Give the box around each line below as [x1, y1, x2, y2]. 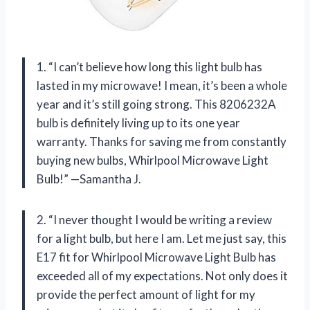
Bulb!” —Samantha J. [37, 171, 141, 186]
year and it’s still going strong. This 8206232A [37, 96, 276, 111]
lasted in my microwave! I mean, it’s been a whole [37, 77, 287, 93]
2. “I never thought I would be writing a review [37, 212, 272, 227]
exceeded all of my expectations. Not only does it [37, 268, 288, 283]
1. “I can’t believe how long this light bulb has [37, 59, 262, 74]
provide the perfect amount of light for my [37, 286, 255, 302]
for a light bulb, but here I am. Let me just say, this [37, 230, 286, 246]
